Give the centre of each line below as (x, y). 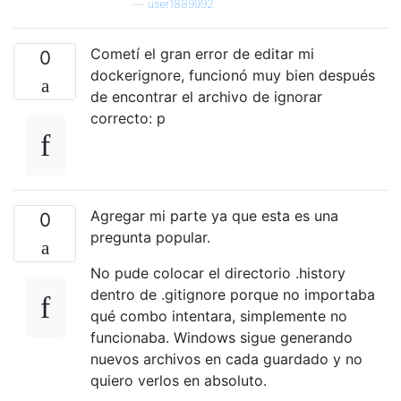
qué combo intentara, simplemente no (219, 316)
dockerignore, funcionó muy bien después (233, 75)
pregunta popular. (150, 237)
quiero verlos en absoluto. (179, 380)
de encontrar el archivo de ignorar (206, 96)
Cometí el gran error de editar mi (202, 53)
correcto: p (128, 118)
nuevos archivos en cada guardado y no (226, 358)
